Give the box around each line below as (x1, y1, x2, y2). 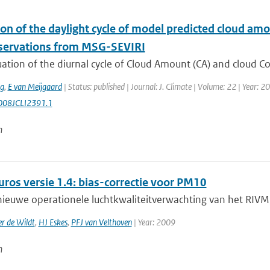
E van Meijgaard (7, 81, 62, 92)
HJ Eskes (38, 216, 67, 228)
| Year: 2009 (131, 216, 175, 228)
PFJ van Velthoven (71, 216, 132, 228)
